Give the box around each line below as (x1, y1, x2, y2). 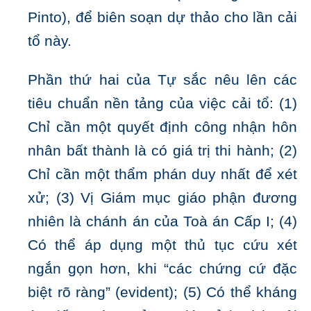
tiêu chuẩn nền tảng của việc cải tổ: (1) (28, 95, 297, 112)
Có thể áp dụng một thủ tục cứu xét (28, 237, 297, 254)
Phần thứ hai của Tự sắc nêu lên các (28, 72, 297, 89)
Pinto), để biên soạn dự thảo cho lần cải (28, 9, 297, 26)
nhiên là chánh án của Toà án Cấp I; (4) (28, 213, 297, 230)
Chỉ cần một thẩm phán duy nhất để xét (28, 166, 297, 183)
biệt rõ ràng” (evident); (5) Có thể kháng (28, 284, 297, 301)
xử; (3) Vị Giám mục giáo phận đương (28, 190, 297, 207)
